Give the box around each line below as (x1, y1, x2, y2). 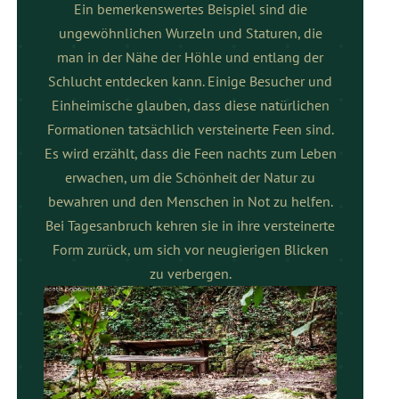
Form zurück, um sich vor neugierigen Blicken (52, 240, 329, 258)
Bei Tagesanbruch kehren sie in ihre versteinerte (45, 216, 336, 234)
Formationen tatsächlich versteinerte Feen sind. (46, 119, 334, 138)
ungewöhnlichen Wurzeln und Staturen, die (58, 23, 322, 42)
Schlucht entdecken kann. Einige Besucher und (48, 71, 333, 90)
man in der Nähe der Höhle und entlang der (57, 47, 324, 66)
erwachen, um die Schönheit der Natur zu (65, 167, 316, 186)
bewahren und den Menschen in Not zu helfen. (47, 191, 333, 210)
